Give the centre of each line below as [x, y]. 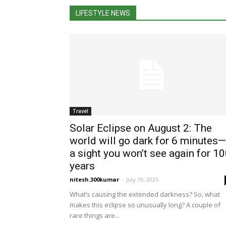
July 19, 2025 [142, 180]
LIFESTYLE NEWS [103, 13]
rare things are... [95, 216]
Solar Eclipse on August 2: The [141, 128]
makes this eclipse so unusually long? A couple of [145, 205]
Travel [80, 111]
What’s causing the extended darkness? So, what [145, 194]
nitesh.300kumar [94, 180]
